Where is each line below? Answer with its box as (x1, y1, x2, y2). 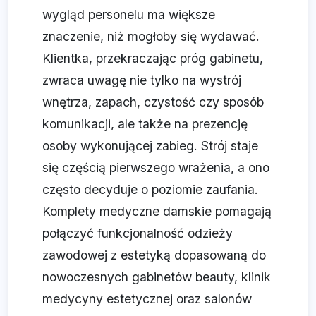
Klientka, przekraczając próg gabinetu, (42, 51, 263, 66)
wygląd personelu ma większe (42, 7, 215, 23)
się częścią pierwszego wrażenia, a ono (42, 160, 269, 176)
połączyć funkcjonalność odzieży (42, 226, 233, 241)
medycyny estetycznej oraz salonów (42, 291, 252, 307)
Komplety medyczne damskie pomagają (42, 204, 272, 219)
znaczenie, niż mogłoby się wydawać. (42, 29, 260, 44)
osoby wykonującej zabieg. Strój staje (42, 138, 258, 154)
